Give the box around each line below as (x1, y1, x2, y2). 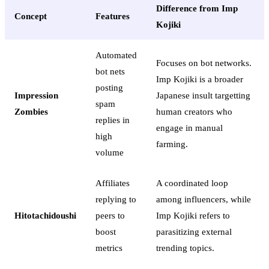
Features (95, 10, 130, 21)
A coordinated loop (156, 177, 228, 188)
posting (95, 82, 123, 92)
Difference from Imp (156, 2, 238, 13)
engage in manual (156, 122, 223, 133)
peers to (95, 210, 125, 220)
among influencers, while (156, 193, 251, 204)
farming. (156, 138, 188, 149)
